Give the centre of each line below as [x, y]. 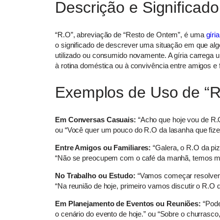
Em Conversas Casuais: [96, 119]
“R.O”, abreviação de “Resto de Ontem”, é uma [131, 34]
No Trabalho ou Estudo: [95, 175]
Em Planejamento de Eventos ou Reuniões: [128, 203]
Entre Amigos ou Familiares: [103, 147]
